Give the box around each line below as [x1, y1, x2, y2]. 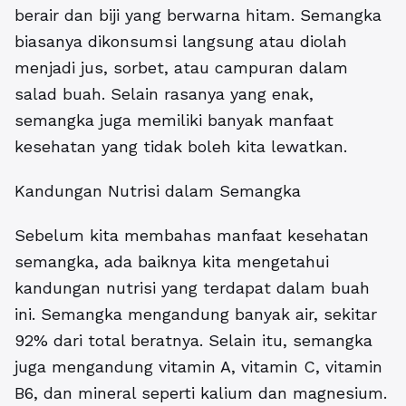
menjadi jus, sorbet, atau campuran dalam [14, 58, 348, 77]
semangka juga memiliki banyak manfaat [14, 111, 333, 130]
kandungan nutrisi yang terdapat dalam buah [14, 278, 370, 297]
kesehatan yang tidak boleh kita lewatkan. [14, 137, 347, 156]
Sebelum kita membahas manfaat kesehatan [14, 226, 369, 245]
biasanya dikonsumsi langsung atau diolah [14, 32, 347, 51]
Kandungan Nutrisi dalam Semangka [14, 181, 301, 200]
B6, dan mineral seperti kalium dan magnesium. [14, 383, 387, 402]
